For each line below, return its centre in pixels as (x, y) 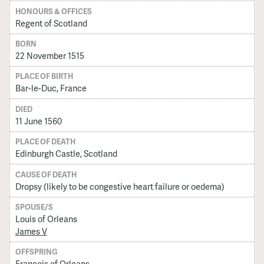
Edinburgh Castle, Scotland (66, 154)
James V (31, 231)
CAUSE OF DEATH (46, 174)
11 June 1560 (38, 121)
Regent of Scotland (51, 23)
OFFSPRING (36, 252)
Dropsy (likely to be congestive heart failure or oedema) (120, 186)
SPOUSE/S (34, 207)
